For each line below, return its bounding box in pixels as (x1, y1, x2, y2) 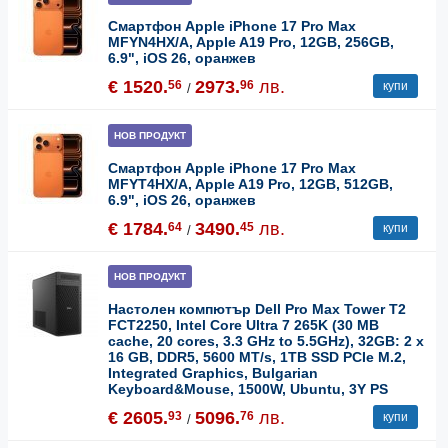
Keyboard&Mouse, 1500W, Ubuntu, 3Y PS (108, 381, 388, 398)
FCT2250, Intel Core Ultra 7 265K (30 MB (108, 317, 379, 334)
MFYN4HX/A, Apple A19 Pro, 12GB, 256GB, (108, 34, 394, 51)
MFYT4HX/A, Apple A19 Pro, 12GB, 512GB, (108, 175, 393, 192)
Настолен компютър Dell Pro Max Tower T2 (108, 301, 406, 318)
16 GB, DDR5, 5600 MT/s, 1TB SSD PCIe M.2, (108, 349, 406, 366)
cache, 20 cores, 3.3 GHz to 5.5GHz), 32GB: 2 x (108, 333, 424, 350)
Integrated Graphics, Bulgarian (108, 365, 318, 382)
